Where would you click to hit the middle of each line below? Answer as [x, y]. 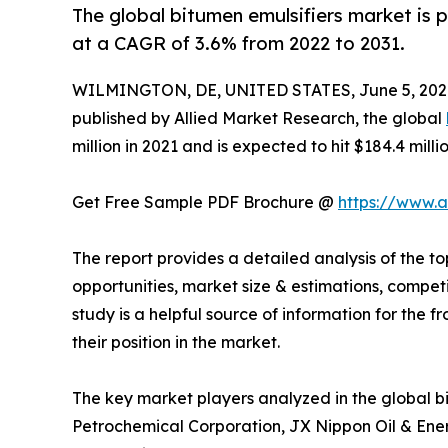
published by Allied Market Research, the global [259, 118]
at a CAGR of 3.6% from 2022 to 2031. [241, 43]
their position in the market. [176, 342]
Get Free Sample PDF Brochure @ [205, 202]
